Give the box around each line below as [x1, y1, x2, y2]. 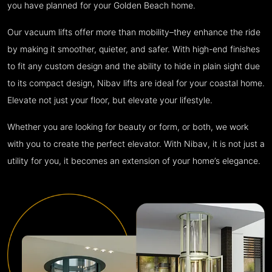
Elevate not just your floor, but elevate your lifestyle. [7, 95, 212, 106]
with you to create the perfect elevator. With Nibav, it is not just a [7, 139, 265, 149]
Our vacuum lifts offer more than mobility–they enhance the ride [7, 27, 260, 38]
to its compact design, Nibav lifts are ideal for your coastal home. [7, 78, 265, 89]
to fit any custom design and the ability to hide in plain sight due [7, 61, 260, 72]
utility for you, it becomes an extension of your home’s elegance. [7, 156, 260, 166]
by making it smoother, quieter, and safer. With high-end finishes [7, 44, 260, 55]
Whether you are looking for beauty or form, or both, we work [7, 122, 248, 132]
